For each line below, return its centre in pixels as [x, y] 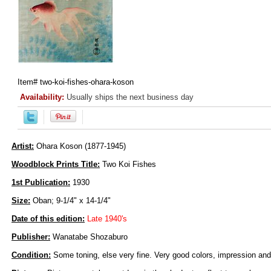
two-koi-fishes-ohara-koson [87, 82]
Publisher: [31, 237]
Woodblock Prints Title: [56, 165]
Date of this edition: [48, 219]
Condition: [31, 255]
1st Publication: [41, 183]
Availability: [43, 97]
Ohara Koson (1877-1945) [81, 146]
